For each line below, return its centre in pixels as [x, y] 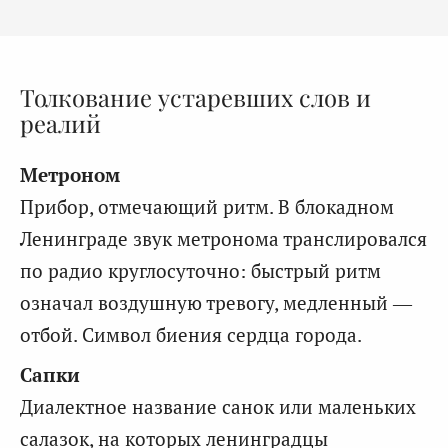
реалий [60, 122]
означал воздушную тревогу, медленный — [216, 303]
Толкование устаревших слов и [195, 96]
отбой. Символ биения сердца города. [191, 335]
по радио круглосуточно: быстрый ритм [200, 271]
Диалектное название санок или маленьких [218, 407]
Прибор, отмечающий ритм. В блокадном [207, 207]
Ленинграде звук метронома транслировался [223, 239]
